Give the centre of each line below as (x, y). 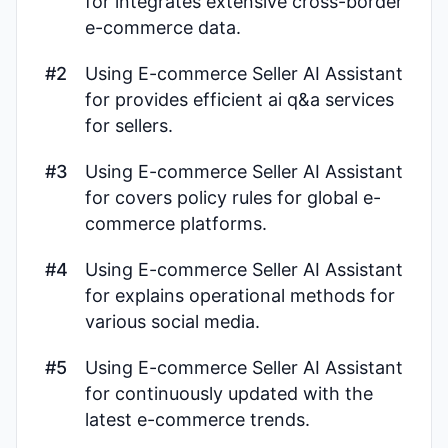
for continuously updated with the (229, 393)
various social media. (172, 321)
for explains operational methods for (240, 295)
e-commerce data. (163, 27)
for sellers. (129, 125)
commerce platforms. (176, 223)
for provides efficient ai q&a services (239, 99)
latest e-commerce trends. (197, 419)
